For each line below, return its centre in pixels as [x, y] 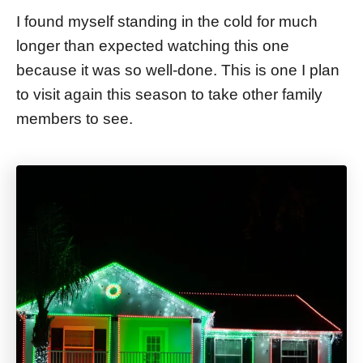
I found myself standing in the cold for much [167, 21]
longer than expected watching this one [153, 45]
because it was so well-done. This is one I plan [178, 70]
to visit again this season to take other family [169, 94]
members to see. [75, 118]
